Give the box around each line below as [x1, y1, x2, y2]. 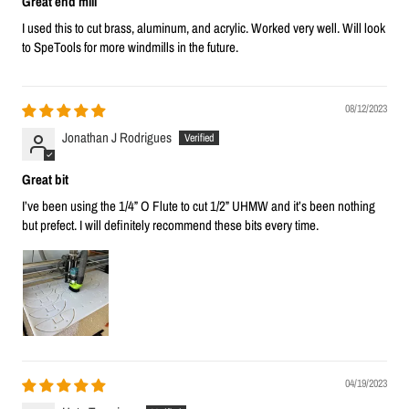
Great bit [22, 170, 68, 190]
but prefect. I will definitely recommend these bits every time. [22, 215, 319, 236]
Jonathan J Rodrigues [62, 128, 172, 148]
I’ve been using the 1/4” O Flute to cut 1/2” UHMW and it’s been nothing [22, 196, 375, 216]
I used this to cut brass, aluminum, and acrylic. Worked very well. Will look [22, 18, 385, 38]
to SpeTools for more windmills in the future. [22, 37, 238, 58]
